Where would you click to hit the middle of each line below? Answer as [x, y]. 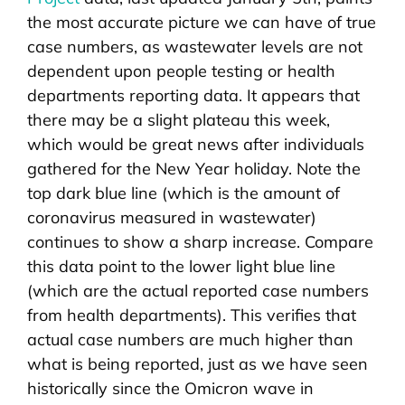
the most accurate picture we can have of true [202, 23]
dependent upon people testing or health [181, 71]
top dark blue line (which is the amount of [184, 193]
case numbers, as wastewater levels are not [195, 47]
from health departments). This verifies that [192, 316]
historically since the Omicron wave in [170, 389]
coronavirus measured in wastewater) [172, 218]
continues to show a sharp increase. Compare [200, 242]
